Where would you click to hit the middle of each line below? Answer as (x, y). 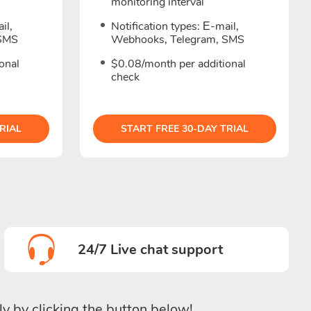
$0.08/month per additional (179, 64)
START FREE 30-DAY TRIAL (184, 129)
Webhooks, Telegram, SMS (178, 40)
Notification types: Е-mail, (175, 26)
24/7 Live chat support (150, 250)
